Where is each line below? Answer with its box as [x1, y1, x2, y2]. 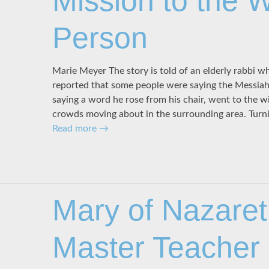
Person [52, 20, 148, 55]
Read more [52, 124, 99, 134]
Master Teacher [52, 230, 260, 264]
